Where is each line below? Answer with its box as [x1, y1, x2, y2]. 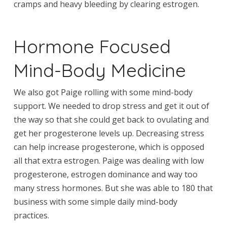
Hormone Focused [13, 34, 171, 58]
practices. [13, 210, 49, 221]
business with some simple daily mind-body [13, 196, 177, 208]
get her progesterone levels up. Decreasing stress [13, 128, 204, 139]
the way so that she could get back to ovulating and [13, 114, 209, 126]
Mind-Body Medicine [13, 58, 186, 82]
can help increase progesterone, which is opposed [13, 141, 204, 153]
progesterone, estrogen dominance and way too [13, 169, 198, 180]
